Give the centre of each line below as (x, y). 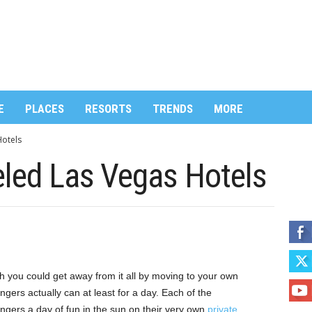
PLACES (44, 109)
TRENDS (172, 109)
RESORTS (108, 109)
